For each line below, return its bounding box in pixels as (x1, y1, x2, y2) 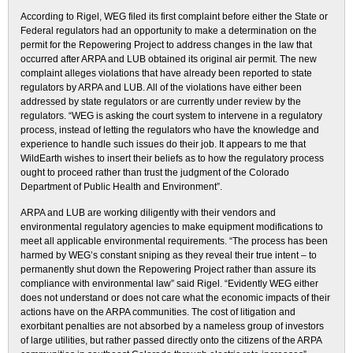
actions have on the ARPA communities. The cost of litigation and (20, 307, 295, 318)
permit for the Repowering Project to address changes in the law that (20, 39, 312, 50)
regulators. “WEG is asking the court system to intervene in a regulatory (20, 110, 322, 121)
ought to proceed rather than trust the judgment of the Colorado (20, 167, 289, 178)
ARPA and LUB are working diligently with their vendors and (20, 207, 276, 218)
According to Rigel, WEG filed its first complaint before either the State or (20, 11, 328, 22)
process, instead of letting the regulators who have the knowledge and (20, 124, 319, 136)
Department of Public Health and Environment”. (20, 181, 222, 192)
